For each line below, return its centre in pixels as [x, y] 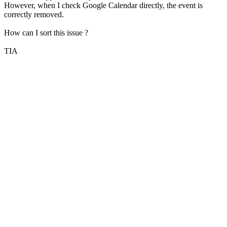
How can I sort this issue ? [47, 33]
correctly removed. [34, 15]
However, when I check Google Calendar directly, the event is [103, 6]
